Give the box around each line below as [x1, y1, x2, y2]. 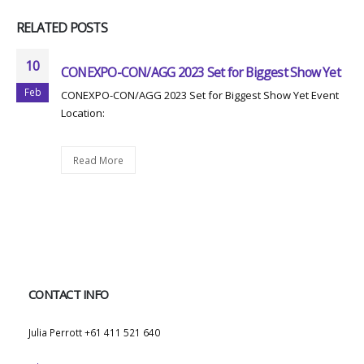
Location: [61, 105, 105, 120]
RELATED [16, 18, 70, 37]
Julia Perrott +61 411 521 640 [28, 326, 160, 339]
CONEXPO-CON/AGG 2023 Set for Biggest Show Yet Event [61, 87, 339, 102]
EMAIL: [28, 347, 57, 360]
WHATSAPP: [28, 312, 80, 325]
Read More [72, 153, 123, 167]
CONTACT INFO [28, 286, 109, 303]
